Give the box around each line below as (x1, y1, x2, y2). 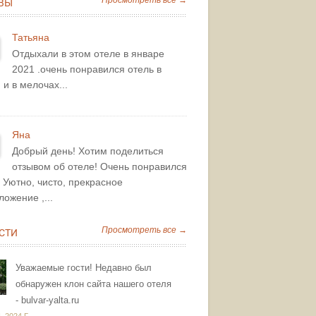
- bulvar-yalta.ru (16, 295, 79, 306)
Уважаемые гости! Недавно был (16, 262, 152, 274)
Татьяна (12, 32, 49, 44)
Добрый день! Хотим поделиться (12, 145, 164, 157)
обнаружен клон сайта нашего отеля (16, 279, 171, 290)
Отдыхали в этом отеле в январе (12, 48, 164, 60)
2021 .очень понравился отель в (12, 63, 162, 75)
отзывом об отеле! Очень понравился (12, 161, 187, 173)
